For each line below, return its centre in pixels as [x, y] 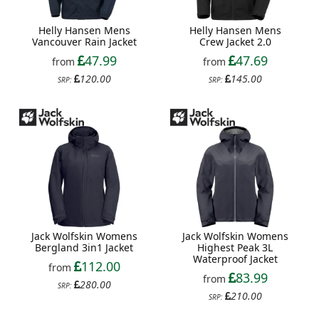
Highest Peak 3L [235, 248]
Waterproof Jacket [235, 259]
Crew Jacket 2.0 [235, 42]
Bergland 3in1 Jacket [84, 248]
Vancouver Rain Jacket [84, 42]
